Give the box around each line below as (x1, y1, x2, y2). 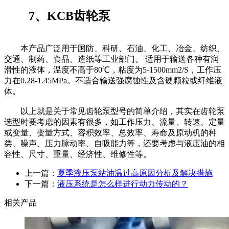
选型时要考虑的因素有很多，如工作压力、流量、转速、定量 (4, 118, 225, 127)
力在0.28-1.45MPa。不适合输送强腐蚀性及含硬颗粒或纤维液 (4, 76, 222, 85)
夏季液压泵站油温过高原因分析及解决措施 (57, 169, 213, 178)
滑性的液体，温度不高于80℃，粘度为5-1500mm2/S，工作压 (4, 65, 221, 75)
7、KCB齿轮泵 (4, 9, 110, 23)
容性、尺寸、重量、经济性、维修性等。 (4, 150, 151, 159)
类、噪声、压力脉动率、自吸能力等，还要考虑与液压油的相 (4, 139, 225, 148)
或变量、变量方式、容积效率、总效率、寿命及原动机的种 (4, 128, 217, 138)
